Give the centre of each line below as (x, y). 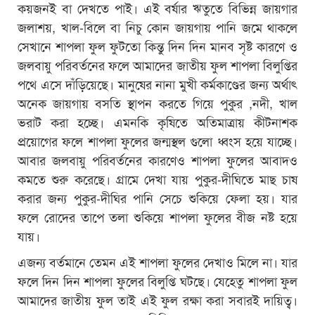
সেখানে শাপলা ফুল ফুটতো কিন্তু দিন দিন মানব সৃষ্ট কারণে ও (157, 45)
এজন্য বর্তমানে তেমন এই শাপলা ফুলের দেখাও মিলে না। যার (157, 261)
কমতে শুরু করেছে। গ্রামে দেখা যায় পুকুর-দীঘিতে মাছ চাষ (157, 178)
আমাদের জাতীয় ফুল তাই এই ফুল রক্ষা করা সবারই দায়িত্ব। (157, 299)
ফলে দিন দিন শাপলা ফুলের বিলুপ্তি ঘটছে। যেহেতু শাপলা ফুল (157, 280)
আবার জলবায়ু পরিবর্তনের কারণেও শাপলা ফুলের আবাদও (157, 159)
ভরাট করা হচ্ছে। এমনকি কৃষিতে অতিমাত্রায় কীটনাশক (157, 121)
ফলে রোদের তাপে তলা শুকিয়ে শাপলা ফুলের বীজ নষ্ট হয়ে (157, 216)
